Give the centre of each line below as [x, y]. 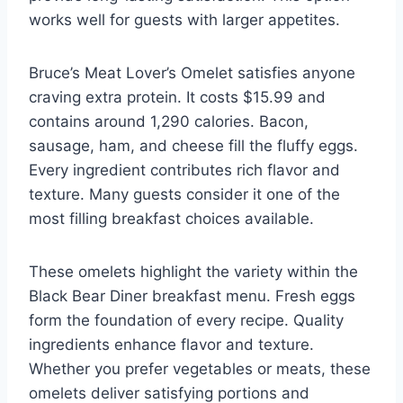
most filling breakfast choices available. [171, 218]
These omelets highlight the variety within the [193, 271]
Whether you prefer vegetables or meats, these [200, 368]
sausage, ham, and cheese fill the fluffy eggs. [193, 145]
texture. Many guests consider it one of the [184, 194]
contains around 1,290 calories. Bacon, [169, 121]
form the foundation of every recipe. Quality [186, 320]
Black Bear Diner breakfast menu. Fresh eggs [192, 296]
